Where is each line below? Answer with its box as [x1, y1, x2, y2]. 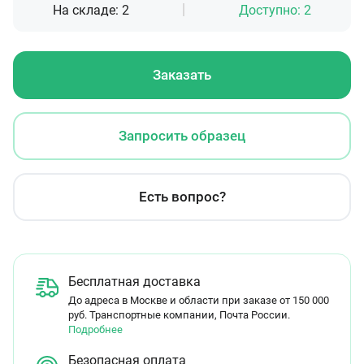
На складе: [53, 2, 123, 18]
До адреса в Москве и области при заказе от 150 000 [68, 294, 329, 306]
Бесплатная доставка [68, 274, 201, 289]
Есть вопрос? [138, 188, 226, 205]
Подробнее [68, 323, 123, 336]
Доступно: [238, 2, 304, 18]
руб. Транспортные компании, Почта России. [68, 309, 290, 321]
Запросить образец [119, 128, 245, 144]
